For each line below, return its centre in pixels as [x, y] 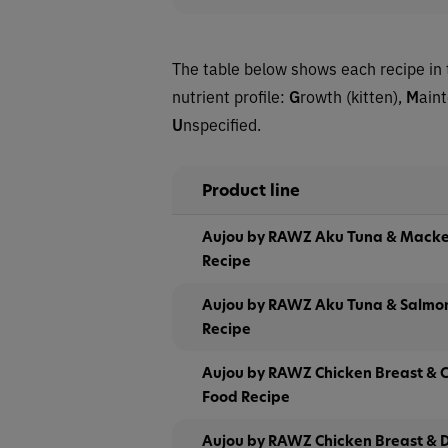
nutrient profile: [230, 95]
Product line [251, 189]
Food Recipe [246, 396]
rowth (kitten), [353, 95]
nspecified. [222, 123]
